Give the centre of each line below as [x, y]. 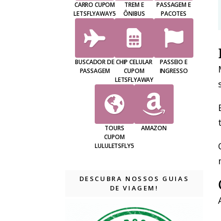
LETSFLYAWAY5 [95, 14]
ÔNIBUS [134, 14]
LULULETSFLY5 [114, 146]
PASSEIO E [174, 62]
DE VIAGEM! [134, 188]
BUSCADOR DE [95, 62]
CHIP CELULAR [134, 62]
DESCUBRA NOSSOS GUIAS [134, 179]
